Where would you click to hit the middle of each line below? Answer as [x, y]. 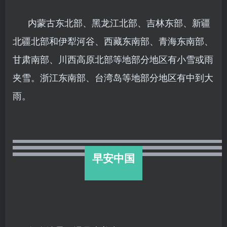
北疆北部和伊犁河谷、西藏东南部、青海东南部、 [113, 40]
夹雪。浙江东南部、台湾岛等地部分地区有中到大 [113, 77]
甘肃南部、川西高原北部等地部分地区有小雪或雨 [113, 59]
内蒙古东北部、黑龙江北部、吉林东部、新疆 [119, 22]
